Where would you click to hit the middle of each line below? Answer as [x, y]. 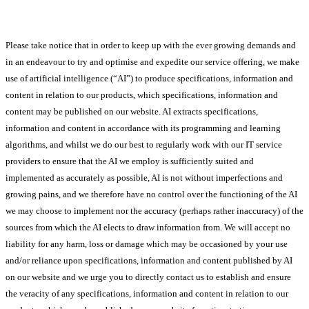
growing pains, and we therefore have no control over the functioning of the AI [151, 194]
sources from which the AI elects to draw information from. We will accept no [148, 227]
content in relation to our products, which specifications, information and [142, 94]
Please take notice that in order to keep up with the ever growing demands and [151, 45]
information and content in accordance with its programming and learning [143, 128]
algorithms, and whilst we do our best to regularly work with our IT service [144, 144]
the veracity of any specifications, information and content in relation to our [147, 293]
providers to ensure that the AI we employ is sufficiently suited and [130, 161]
